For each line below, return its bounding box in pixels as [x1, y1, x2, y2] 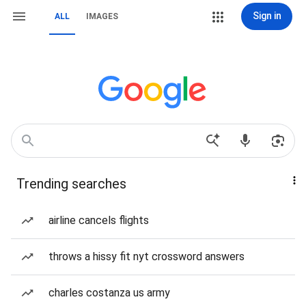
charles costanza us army [48, 286, 170, 299]
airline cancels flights [48, 214, 149, 227]
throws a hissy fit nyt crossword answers [48, 250, 245, 263]
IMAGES [86, 12, 118, 21]
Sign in [252, 10, 281, 21]
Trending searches [16, 176, 126, 192]
